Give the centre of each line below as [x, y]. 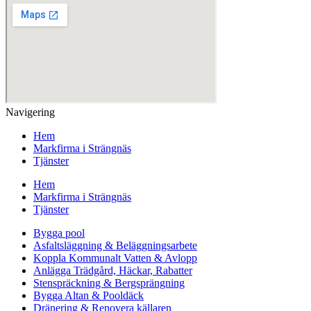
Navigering [30, 112]
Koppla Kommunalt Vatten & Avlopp [115, 258]
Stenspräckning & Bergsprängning [109, 283]
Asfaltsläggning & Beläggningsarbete [115, 246]
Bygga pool [59, 233]
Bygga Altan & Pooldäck [89, 296]
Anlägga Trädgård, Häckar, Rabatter [113, 271]
